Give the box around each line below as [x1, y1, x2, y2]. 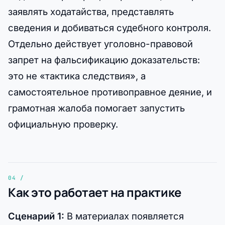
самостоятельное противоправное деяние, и [8, 86, 212, 97]
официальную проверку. [8, 118, 118, 130]
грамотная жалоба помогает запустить [8, 102, 185, 114]
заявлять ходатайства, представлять [8, 6, 174, 17]
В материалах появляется [64, 210, 184, 221]
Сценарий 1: [8, 210, 64, 221]
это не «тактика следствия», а [8, 70, 146, 81]
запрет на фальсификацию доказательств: [8, 54, 200, 65]
